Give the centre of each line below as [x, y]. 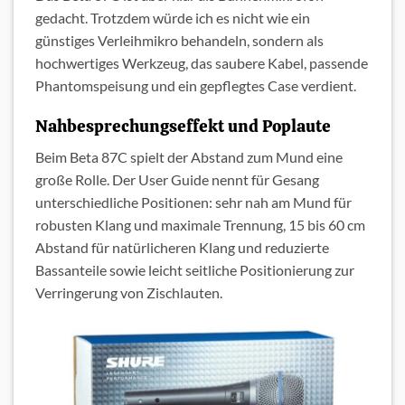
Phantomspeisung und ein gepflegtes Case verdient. [196, 86]
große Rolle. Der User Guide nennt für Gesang [177, 180]
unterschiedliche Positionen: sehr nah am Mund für [193, 202]
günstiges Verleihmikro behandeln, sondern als [179, 41]
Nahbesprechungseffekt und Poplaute [183, 126]
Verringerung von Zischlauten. [129, 293]
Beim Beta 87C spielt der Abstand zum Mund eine [189, 157]
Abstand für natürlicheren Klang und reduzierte [182, 248]
